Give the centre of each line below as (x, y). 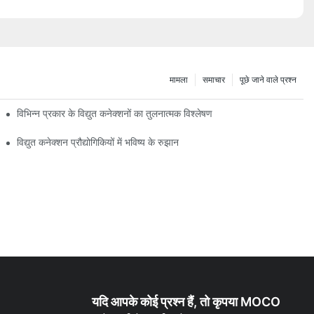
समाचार (214, 79)
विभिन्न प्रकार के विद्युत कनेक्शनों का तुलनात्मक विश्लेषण (115, 113)
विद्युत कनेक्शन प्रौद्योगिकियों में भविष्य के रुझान (98, 142)
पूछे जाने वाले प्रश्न (268, 79)
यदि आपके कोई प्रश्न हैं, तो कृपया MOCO (186, 301)
